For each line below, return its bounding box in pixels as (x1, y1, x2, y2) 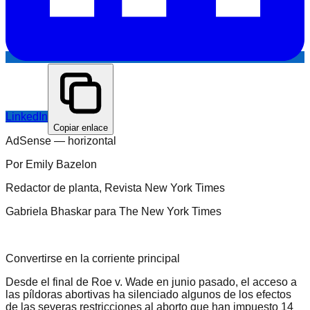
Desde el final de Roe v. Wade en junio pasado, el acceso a (6, 275, 297, 288)
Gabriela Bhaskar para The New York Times (6, 205, 221, 217)
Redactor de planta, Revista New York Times (6, 181, 225, 194)
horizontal (68, 134, 116, 147)
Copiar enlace (53, 122, 108, 133)
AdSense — (6, 134, 68, 147)
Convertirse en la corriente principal (6, 252, 180, 264)
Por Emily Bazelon (6, 158, 97, 170)
